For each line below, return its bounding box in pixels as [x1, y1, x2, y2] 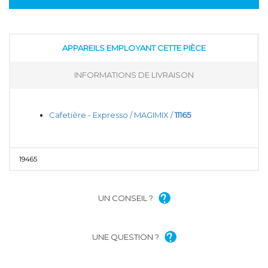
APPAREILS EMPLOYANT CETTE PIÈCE [62, 42, 206, 53]
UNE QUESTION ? [92, 232, 159, 242]
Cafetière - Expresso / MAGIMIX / [49, 109, 175, 120]
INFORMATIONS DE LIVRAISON [74, 69, 194, 80]
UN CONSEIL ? [98, 193, 153, 203]
